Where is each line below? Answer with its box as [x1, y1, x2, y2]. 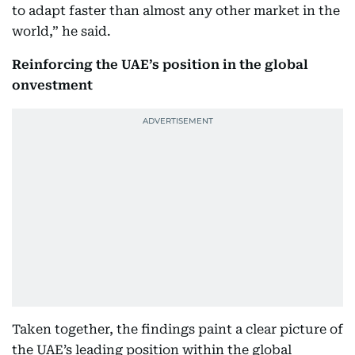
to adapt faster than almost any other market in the [12, 3, 340, 18]
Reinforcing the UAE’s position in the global [12, 57, 308, 72]
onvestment [12, 78, 96, 93]
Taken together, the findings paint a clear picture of [12, 322, 343, 337]
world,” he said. [12, 24, 111, 39]
